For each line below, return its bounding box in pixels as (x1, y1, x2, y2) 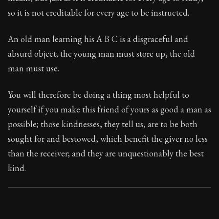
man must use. (8, 63, 59, 74)
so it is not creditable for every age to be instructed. (8, 7, 189, 18)
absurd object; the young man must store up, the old (8, 48, 195, 59)
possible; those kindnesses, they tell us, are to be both (8, 118, 197, 130)
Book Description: (7, 17, 77, 30)
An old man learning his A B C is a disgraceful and (8, 33, 188, 44)
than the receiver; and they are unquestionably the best (8, 148, 204, 159)
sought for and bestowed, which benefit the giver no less (8, 133, 208, 144)
